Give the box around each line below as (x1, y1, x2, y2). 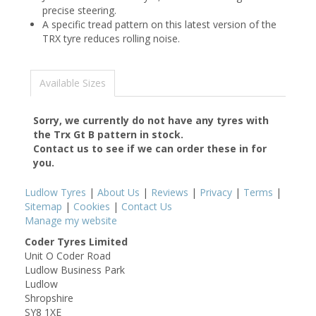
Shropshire (25, 291, 73, 305)
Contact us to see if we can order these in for (33, 142, 267, 155)
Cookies (73, 200, 110, 213)
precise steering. (42, 4, 116, 17)
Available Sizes (39, 76, 106, 90)
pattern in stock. (95, 128, 183, 141)
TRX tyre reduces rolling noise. (42, 32, 180, 45)
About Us (97, 186, 140, 199)
